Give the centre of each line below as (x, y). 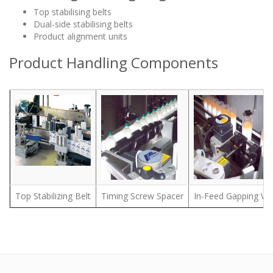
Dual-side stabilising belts (83, 24)
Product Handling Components (114, 63)
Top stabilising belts (73, 12)
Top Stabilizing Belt (53, 196)
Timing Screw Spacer (142, 196)
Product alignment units (80, 37)
